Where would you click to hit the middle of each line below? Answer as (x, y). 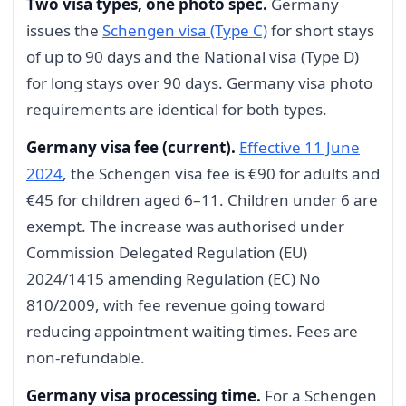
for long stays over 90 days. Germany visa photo (199, 83)
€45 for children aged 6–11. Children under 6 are (202, 199)
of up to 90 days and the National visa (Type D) (193, 57)
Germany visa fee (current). (131, 147)
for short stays (321, 31)
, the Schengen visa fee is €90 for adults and (221, 173)
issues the (64, 31)
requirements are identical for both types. (177, 110)
